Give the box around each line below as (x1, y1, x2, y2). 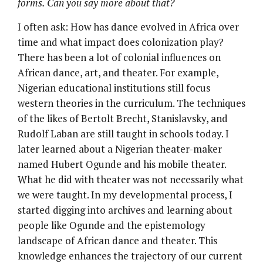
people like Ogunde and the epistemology (18, 218, 205, 232)
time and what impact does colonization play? (18, 35, 224, 49)
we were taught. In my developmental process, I (18, 187, 232, 201)
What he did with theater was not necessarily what (18, 172, 244, 186)
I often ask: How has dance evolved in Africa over (18, 19, 239, 33)
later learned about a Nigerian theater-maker (18, 141, 222, 156)
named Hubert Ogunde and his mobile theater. (18, 157, 226, 171)
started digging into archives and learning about (18, 203, 232, 217)
